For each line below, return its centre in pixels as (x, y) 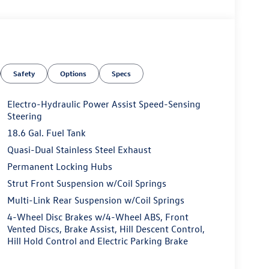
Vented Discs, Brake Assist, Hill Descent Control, (106, 228)
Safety (24, 73)
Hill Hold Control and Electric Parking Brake (97, 240)
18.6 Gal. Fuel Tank (46, 132)
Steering (24, 116)
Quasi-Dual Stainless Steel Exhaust (79, 149)
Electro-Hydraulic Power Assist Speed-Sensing (104, 104)
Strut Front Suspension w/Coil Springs (86, 183)
